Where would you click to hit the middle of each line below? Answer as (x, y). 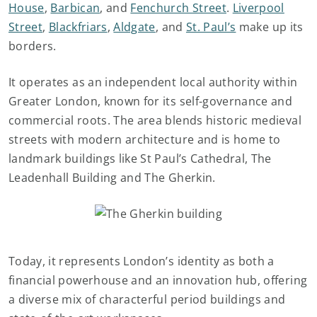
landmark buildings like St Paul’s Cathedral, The (140, 158)
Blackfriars (78, 27)
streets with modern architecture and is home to (145, 139)
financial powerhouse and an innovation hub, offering (158, 280)
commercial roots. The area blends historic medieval (155, 120)
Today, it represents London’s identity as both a (142, 261)
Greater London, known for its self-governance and (151, 101)
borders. (34, 46)
